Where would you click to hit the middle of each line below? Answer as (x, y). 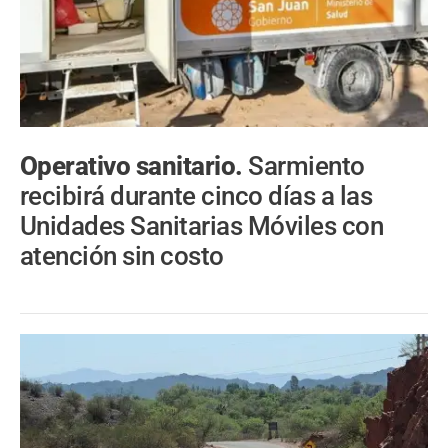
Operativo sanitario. (134, 166)
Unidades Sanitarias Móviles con (202, 226)
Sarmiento (306, 166)
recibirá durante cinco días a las (196, 196)
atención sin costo (122, 256)
